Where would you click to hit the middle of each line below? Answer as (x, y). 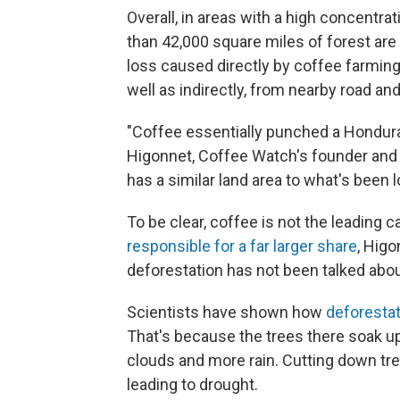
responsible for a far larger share (242, 246)
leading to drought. (192, 384)
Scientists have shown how (226, 312)
